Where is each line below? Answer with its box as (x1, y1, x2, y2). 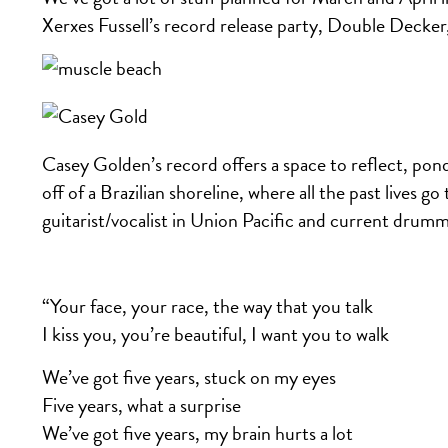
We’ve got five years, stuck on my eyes (42, 362, 336, 392)
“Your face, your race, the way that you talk (42, 291, 373, 321)
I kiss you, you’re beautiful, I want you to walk (42, 319, 389, 349)
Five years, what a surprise (42, 390, 241, 420)
